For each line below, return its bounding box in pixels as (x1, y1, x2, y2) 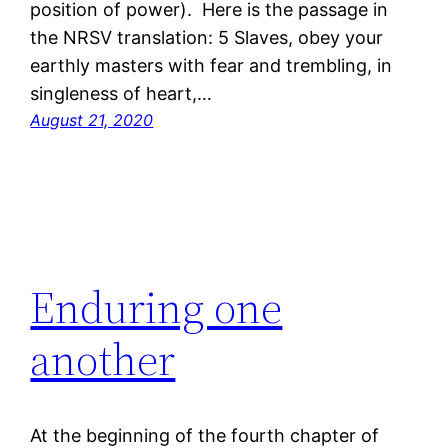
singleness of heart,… (30, 83, 213, 105)
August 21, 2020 (30, 110, 154, 131)
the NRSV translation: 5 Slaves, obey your (30, 27, 384, 49)
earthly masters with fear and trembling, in (30, 55, 393, 77)
